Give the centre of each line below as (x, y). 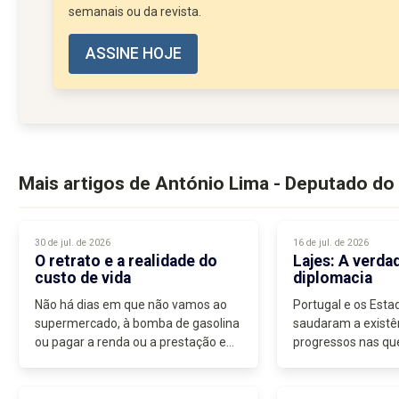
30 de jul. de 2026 (72, 243)
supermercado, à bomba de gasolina (137, 323)
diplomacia (334, 277)
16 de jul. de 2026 (330, 243)
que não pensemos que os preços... (133, 361)
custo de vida (82, 277)
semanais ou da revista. (135, 11)
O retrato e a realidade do (126, 261)
